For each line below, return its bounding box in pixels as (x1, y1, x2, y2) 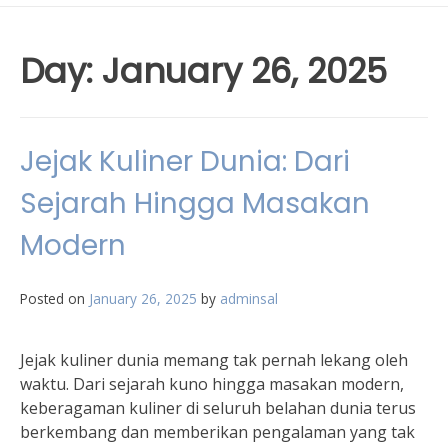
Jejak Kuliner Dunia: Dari (20, 142, 350, 181)
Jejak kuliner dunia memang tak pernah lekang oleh (20, 349, 408, 371)
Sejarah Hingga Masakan (20, 184, 370, 223)
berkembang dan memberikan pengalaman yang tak (20, 421, 415, 443)
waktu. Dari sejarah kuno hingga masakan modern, (20, 373, 404, 395)
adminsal (220, 289, 278, 308)
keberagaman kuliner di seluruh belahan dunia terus (20, 397, 416, 419)
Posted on (20, 289, 89, 308)
